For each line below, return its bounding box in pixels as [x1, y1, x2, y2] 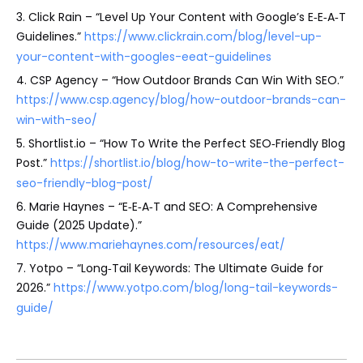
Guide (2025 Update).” [16, 216, 142, 233]
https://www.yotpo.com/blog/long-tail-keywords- [53, 279, 338, 296]
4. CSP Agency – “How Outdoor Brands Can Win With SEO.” [16, 71, 344, 88]
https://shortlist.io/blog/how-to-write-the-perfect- [50, 154, 344, 171]
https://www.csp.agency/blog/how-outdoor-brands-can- [16, 91, 346, 108]
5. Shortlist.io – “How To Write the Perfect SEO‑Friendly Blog [16, 135, 345, 152]
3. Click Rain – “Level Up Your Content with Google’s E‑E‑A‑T [16, 8, 346, 25]
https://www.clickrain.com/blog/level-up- [84, 28, 322, 45]
